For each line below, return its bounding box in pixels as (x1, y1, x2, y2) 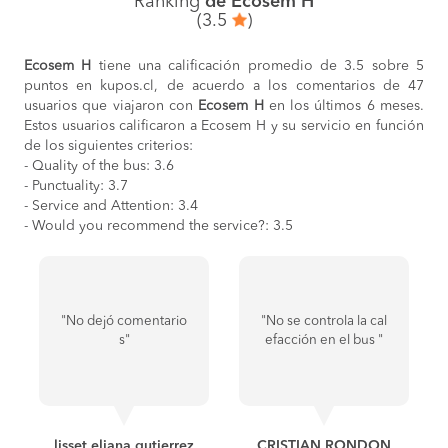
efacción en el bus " (265, 334, 383, 347)
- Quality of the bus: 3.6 (24, 159, 174, 173)
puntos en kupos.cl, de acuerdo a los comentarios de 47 (24, 79, 424, 93)
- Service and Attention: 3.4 (24, 199, 198, 213)
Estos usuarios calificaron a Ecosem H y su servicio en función (24, 119, 424, 133)
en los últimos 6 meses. (263, 99, 425, 113)
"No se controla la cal (261, 315, 387, 328)
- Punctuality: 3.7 (24, 179, 128, 193)
